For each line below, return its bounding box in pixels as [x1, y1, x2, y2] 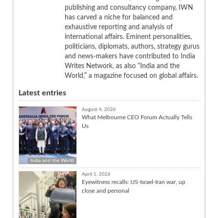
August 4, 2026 [82, 107, 116, 112]
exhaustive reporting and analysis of [65, 23, 173, 31]
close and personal [82, 187, 129, 194]
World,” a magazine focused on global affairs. [65, 72, 198, 79]
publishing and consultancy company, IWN [65, 4, 193, 11]
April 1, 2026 [82, 171, 110, 177]
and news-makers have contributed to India [65, 53, 195, 60]
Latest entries [18, 89, 66, 97]
